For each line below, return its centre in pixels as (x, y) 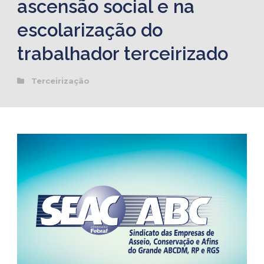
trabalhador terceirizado (123, 54)
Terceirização (60, 81)
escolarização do (90, 30)
